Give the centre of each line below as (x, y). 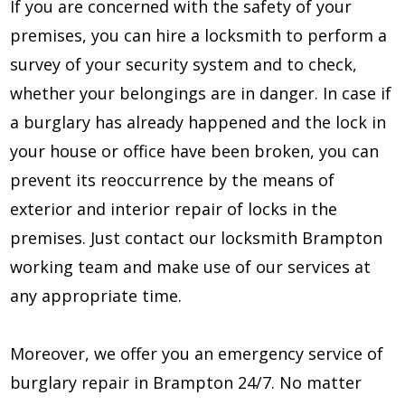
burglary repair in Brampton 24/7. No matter (186, 382)
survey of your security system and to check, (184, 64)
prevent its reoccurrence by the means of (173, 179)
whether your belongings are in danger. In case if (201, 93)
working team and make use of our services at (191, 266)
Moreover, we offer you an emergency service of (197, 353)
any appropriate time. (96, 295)
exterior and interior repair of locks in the (174, 208)
